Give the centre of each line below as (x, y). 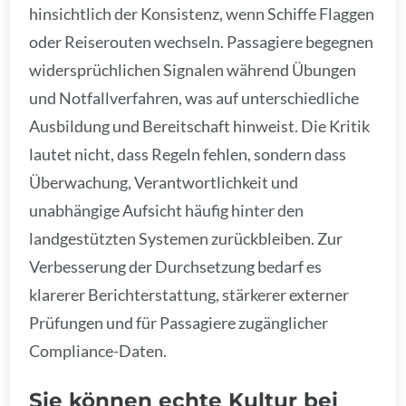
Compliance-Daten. (98, 351)
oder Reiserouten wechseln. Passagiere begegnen (202, 42)
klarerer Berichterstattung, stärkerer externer (189, 295)
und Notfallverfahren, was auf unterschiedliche (194, 98)
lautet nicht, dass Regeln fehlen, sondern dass (188, 155)
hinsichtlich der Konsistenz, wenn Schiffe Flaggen (202, 14)
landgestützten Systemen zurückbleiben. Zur (186, 239)
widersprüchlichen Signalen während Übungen (193, 70)
